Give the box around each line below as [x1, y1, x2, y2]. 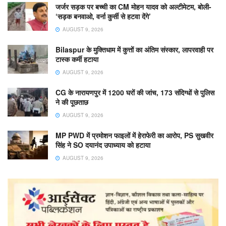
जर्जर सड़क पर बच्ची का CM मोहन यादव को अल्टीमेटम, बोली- [55, 1, 211, 12]
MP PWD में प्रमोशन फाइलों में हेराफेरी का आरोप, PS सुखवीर [55, 130, 213, 140]
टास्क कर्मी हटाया [55, 53, 98, 64]
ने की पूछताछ [55, 96, 88, 107]
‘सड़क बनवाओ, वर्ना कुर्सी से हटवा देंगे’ [55, 11, 151, 21]
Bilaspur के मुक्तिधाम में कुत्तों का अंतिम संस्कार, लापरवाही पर [55, 44, 213, 54]
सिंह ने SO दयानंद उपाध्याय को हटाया [55, 139, 150, 150]
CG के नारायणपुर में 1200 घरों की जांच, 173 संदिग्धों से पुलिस [55, 87, 214, 97]
